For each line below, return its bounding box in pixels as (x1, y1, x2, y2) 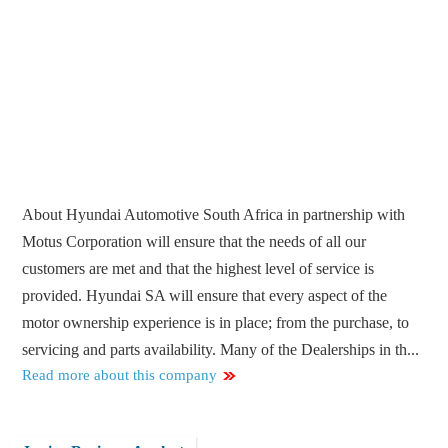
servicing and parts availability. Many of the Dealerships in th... (22, 341, 420, 359)
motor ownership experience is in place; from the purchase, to (22, 314, 410, 332)
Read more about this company (22, 367, 218, 384)
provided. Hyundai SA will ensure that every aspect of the (22, 287, 388, 305)
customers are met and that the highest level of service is (22, 260, 375, 278)
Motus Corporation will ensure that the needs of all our (22, 233, 367, 251)
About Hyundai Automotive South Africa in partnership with (22, 206, 406, 224)
